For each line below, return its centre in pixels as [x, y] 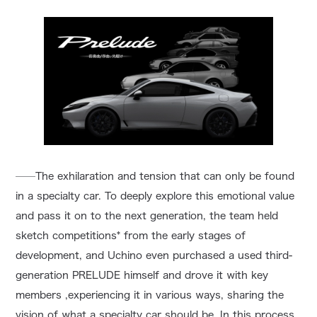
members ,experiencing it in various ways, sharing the [150, 295]
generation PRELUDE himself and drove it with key [142, 276]
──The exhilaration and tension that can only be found [155, 177]
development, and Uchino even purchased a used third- [154, 256]
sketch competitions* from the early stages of [131, 236]
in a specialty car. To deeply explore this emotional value [155, 196]
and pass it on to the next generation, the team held [147, 216]
